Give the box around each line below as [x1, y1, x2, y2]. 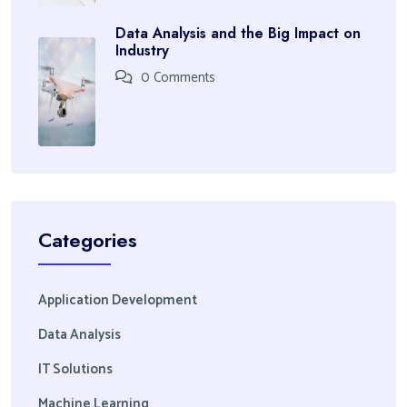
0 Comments [137, 65, 215, 89]
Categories [38, 224, 137, 254]
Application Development [38, 288, 197, 312]
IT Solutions [38, 357, 113, 381]
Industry [115, 39, 169, 61]
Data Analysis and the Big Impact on [115, 22, 361, 44]
